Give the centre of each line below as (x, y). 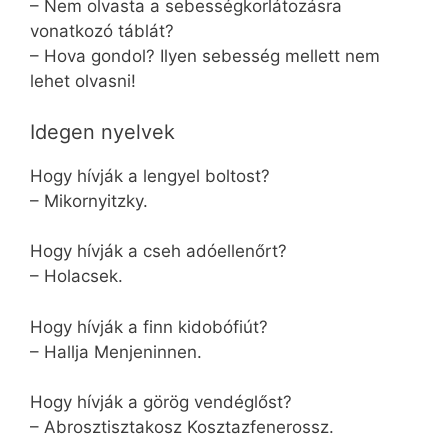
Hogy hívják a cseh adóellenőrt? (158, 251)
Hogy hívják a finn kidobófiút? (149, 326)
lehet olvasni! (83, 81)
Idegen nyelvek (102, 131)
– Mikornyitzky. (89, 200)
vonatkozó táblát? (102, 31)
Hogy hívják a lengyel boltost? (150, 175)
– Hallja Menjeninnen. (116, 351)
